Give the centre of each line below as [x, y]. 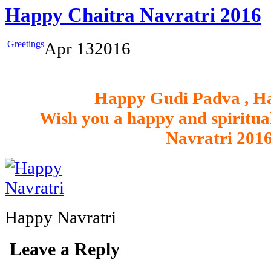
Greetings [26, 44]
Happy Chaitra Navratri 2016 [133, 15]
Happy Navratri [60, 217]
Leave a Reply [65, 249]
